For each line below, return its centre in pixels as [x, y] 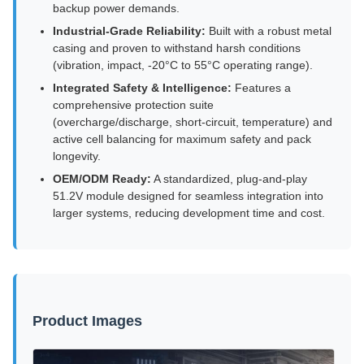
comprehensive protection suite [133, 105]
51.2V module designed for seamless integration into [188, 196]
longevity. [77, 156]
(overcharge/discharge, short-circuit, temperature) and [193, 122]
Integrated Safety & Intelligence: [142, 88]
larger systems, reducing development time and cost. [189, 213]
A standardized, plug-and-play [229, 179]
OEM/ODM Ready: [102, 179]
